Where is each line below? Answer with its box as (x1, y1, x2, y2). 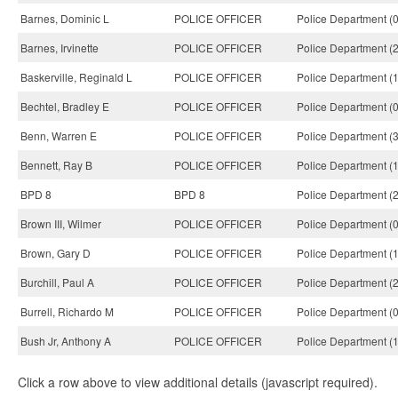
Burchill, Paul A (20, 275, 94, 290)
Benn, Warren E (20, 128, 97, 143)
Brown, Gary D (20, 245, 91, 260)
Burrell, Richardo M (20, 304, 114, 319)
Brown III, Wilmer (20, 216, 101, 231)
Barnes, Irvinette (20, 40, 99, 55)
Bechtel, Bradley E (20, 99, 109, 114)
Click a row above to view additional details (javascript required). (18, 373, 378, 391)
